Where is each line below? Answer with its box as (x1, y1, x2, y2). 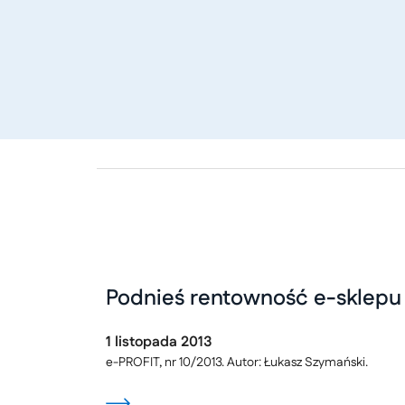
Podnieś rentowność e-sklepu (106, 283, 401, 314)
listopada (115, 332, 181, 353)
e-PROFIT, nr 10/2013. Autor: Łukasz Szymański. (106, 353, 368, 372)
